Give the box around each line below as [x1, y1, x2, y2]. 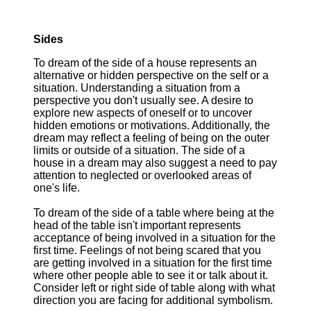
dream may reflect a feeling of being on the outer [33, 132, 269, 144]
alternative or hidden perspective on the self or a [33, 69, 269, 81]
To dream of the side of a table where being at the [33, 207, 274, 219]
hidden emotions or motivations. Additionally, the [33, 119, 270, 131]
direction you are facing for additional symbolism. [33, 294, 273, 306]
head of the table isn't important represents [33, 219, 241, 231]
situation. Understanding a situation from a [33, 82, 240, 94]
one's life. [33, 182, 80, 194]
